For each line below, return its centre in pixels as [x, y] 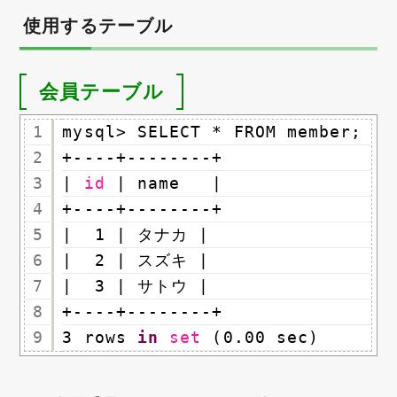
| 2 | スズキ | [136, 261]
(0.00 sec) [266, 338]
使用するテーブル [98, 26]
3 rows [100, 338]
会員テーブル [101, 92]
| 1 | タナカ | [136, 235]
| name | [169, 183]
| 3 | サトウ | [136, 286]
